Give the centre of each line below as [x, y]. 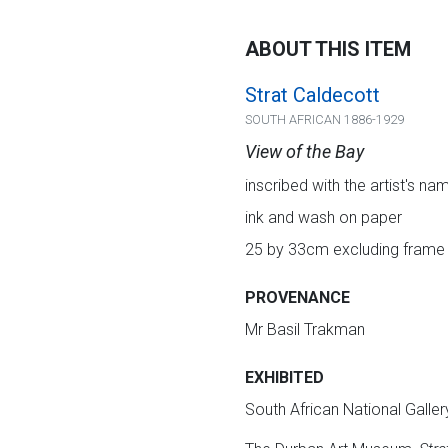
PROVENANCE [297, 297]
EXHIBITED [284, 377]
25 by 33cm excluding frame [344, 249]
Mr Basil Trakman [304, 329]
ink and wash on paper [323, 217]
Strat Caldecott [312, 94]
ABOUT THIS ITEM [327, 48]
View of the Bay [304, 151]
